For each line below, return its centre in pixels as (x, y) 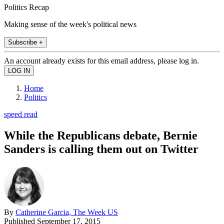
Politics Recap (26, 7)
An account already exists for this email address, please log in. (101, 60)
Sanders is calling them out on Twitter (101, 149)
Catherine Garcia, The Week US (67, 212)
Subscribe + (25, 42)
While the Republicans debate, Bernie (101, 135)
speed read (21, 114)
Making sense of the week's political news (70, 24)
